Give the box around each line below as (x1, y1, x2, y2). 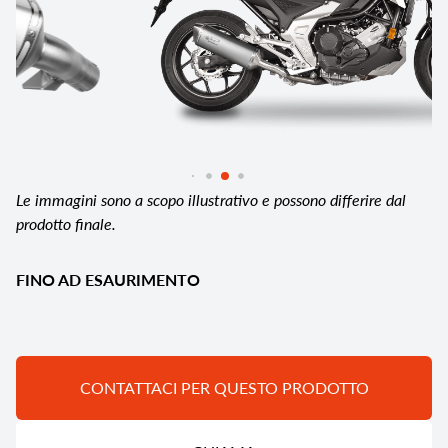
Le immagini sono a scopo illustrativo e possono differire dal (16, 188, 406, 212)
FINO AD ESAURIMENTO (16, 268, 200, 292)
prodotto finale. (16, 212, 116, 236)
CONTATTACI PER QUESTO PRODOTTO (79, 376, 369, 400)
